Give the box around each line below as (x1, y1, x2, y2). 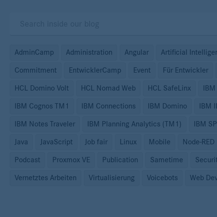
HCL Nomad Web (81, 84, 136, 93)
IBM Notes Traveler (15, 120, 75, 128)
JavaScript (40, 138, 73, 146)
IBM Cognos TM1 (15, 102, 69, 110)
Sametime (150, 156, 183, 164)
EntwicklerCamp (69, 66, 121, 75)
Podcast (15, 156, 40, 164)
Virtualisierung (89, 174, 135, 182)
